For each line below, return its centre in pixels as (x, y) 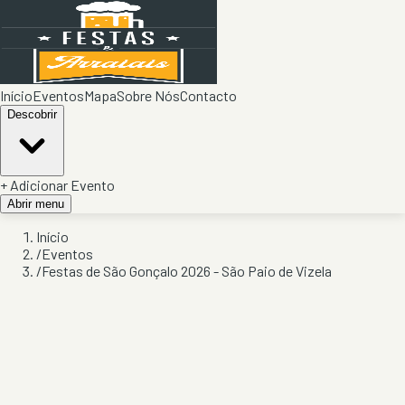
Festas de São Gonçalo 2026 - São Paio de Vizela (187, 271)
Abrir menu (36, 204)
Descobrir (32, 114)
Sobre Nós (148, 95)
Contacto (208, 95)
